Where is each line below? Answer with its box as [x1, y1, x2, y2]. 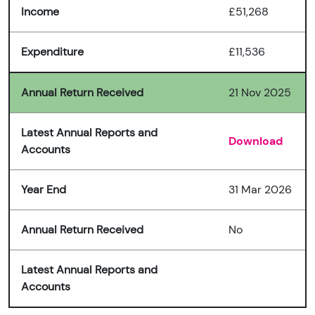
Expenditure [21, 44, 84, 60]
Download [229, 134, 283, 149]
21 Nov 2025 [229, 85, 291, 101]
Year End [21, 182, 66, 198]
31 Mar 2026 [229, 182, 292, 198]
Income [21, 4, 59, 20]
